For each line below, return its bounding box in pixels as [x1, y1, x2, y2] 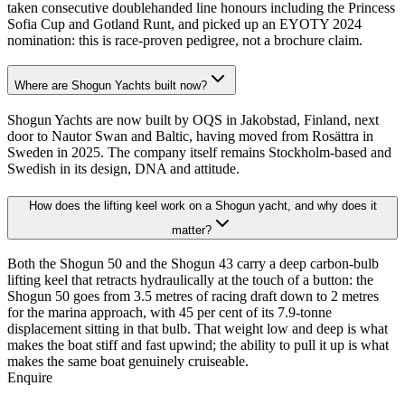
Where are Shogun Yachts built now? [14, 79, 207, 93]
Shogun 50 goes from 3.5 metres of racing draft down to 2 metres [7, 288, 379, 305]
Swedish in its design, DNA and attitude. [7, 161, 240, 177]
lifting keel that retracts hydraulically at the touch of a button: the [7, 272, 373, 288]
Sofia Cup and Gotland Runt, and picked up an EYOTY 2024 [7, 15, 362, 32]
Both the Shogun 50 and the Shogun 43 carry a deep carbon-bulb [7, 256, 379, 272]
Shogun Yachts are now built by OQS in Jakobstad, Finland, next [7, 112, 379, 128]
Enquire [7, 370, 52, 386]
